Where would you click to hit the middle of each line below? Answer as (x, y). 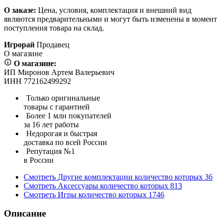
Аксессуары (78, 185)
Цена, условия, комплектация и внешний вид (114, 10)
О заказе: (20, 10)
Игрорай (19, 44)
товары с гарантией (57, 107)
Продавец (53, 44)
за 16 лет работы (51, 124)
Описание (25, 214)
